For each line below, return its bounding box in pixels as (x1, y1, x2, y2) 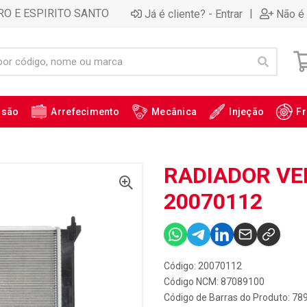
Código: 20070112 (164, 260, 242, 271)
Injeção (229, 106, 265, 117)
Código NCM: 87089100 (164, 276, 265, 287)
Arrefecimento (51, 106, 120, 117)
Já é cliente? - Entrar (145, 7, 243, 21)
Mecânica (151, 106, 197, 117)
